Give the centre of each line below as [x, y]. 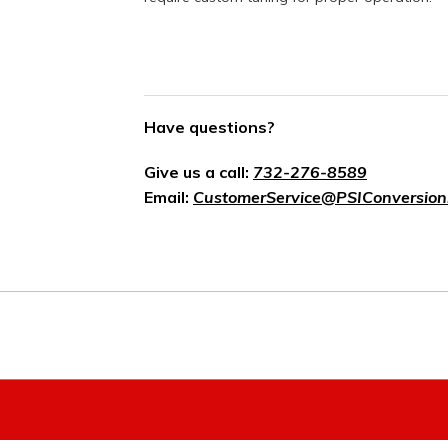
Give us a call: [198, 172]
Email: [168, 197]
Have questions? [209, 127]
